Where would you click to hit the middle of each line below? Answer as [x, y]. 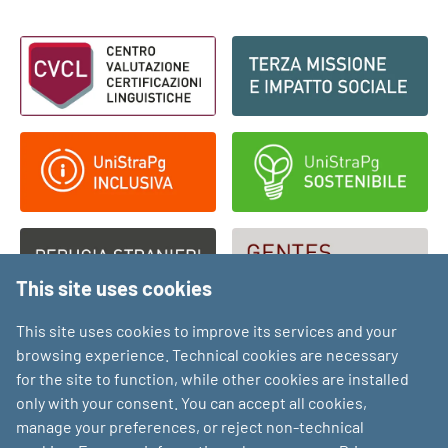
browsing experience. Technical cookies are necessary [207, 355]
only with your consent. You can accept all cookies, [191, 403]
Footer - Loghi [118, 39]
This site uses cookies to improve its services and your [206, 331]
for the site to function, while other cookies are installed [212, 379]
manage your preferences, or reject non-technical [190, 427]
